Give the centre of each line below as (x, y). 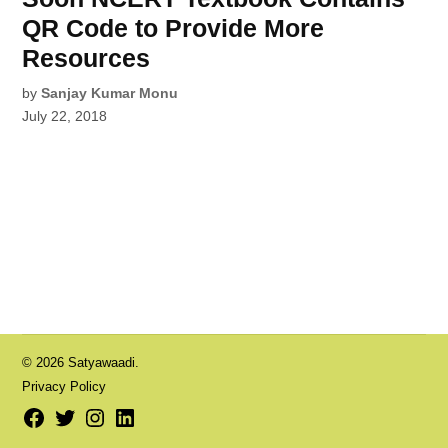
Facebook (50, 415)
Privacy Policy (64, 387)
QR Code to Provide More (173, 27)
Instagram (111, 415)
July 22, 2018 (65, 115)
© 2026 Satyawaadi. (81, 362)
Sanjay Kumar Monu (110, 92)
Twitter (70, 415)
